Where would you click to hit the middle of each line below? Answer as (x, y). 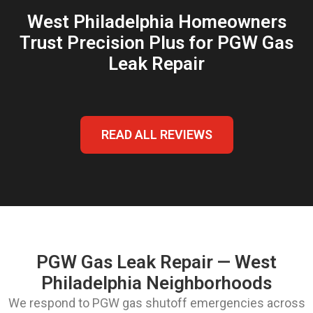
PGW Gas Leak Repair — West (156, 262)
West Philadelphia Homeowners (156, 21)
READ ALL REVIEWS (156, 134)
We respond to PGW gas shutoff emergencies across (156, 303)
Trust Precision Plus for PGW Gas (156, 42)
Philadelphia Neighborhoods (156, 283)
